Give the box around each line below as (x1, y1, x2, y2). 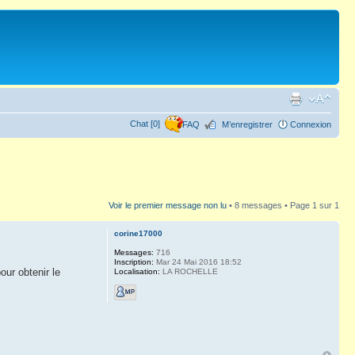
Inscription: (113, 257, 154, 266)
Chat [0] (130, 119, 160, 128)
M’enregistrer (222, 120, 273, 129)
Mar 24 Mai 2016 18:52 (153, 257, 242, 266)
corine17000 (113, 228, 162, 238)
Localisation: (113, 266, 160, 276)
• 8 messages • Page (227, 200, 312, 210)
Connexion (290, 120, 331, 129)
